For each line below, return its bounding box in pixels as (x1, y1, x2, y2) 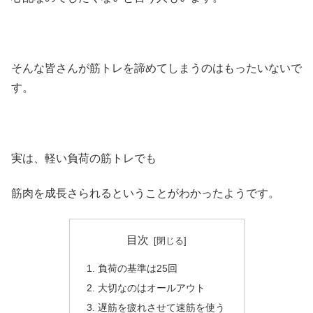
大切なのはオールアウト (97, 282, 205, 293)
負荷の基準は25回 (97, 262, 177, 274)
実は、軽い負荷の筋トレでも (11, 152, 156, 164)
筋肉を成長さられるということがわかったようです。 (11, 187, 279, 199)
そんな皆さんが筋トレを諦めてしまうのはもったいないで (11, 61, 302, 74)
